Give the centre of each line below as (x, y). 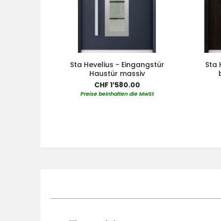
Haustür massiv (117, 73)
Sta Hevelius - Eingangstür (117, 64)
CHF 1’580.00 (117, 85)
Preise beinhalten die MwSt (117, 93)
